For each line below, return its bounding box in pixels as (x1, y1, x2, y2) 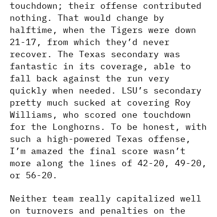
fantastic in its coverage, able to (10, 61, 191, 72)
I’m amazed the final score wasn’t (10, 145, 186, 156)
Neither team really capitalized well (10, 192, 201, 204)
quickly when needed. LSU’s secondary (10, 85, 201, 96)
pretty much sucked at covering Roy (10, 97, 191, 108)
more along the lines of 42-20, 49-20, (10, 157, 207, 169)
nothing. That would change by (10, 12, 164, 23)
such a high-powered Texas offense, (10, 133, 191, 144)
